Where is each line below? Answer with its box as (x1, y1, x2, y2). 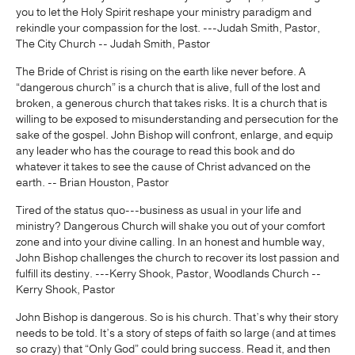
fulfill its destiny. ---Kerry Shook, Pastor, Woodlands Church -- (16, 265, 321, 281)
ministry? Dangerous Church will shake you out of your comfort (16, 218, 325, 234)
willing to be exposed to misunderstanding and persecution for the (16, 111, 338, 127)
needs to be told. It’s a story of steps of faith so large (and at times (16, 325, 336, 341)
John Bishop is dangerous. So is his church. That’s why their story (16, 309, 338, 325)
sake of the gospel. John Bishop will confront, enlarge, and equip (16, 127, 333, 143)
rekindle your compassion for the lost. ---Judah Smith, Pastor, (16, 20, 320, 36)
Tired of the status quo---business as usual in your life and (16, 202, 301, 218)
